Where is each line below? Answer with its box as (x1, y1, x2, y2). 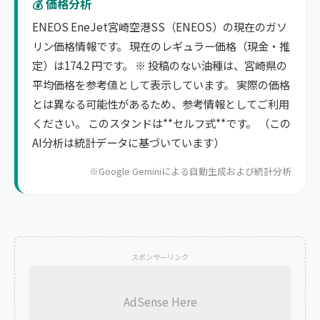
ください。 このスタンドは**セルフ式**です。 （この (32, 115, 291, 131)
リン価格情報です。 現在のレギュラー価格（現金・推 (32, 38, 290, 54)
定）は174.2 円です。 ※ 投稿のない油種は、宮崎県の (32, 57, 287, 73)
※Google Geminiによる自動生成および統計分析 (89, 164, 291, 179)
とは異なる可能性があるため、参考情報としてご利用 (32, 96, 289, 111)
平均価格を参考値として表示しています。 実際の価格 (32, 76, 290, 92)
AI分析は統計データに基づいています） (32, 134, 224, 150)
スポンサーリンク (131, 251, 189, 263)
